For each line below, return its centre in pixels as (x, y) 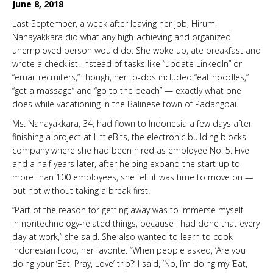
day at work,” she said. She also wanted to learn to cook (122, 236)
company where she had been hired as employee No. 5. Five (131, 150)
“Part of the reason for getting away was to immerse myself (128, 210)
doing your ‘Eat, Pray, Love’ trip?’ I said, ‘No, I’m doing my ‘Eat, (130, 263)
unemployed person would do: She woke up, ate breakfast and (136, 50)
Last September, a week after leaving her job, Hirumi (115, 23)
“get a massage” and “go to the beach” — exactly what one (127, 90)
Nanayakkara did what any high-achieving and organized (122, 37)
